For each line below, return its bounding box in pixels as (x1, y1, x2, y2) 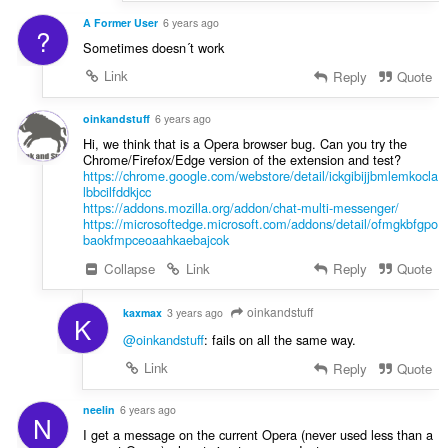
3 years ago (166, 304, 223, 320)
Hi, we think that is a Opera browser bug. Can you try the (82, 133, 407, 153)
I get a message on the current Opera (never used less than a (82, 425, 433, 445)
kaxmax (122, 304, 162, 320)
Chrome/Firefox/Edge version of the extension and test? (82, 149, 401, 169)
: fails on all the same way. (203, 329, 356, 349)
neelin (82, 402, 115, 418)
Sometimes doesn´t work (82, 37, 224, 57)
